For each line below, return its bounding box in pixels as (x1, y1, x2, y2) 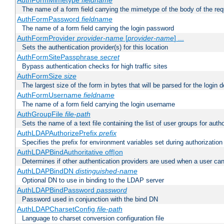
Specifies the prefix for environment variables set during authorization (22, 138, 222, 146)
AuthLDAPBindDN (16, 167, 75, 175)
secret (99, 53, 119, 61)
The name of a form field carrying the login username (22, 100, 175, 108)
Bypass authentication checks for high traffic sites (22, 62, 167, 70)
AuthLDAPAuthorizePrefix (16, 129, 99, 137)
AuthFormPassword (16, 15, 81, 23)
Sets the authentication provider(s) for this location (22, 43, 168, 51)
